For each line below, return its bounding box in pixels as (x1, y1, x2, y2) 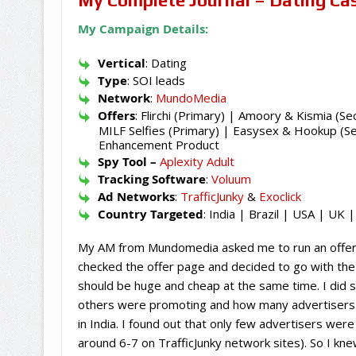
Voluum (211, 170, 251, 187)
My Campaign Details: (77, 20, 208, 37)
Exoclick (258, 188, 301, 204)
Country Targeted (97, 205, 203, 222)
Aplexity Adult (159, 153, 234, 169)
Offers (97, 106, 135, 124)
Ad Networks (97, 188, 175, 205)
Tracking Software (97, 170, 206, 188)
